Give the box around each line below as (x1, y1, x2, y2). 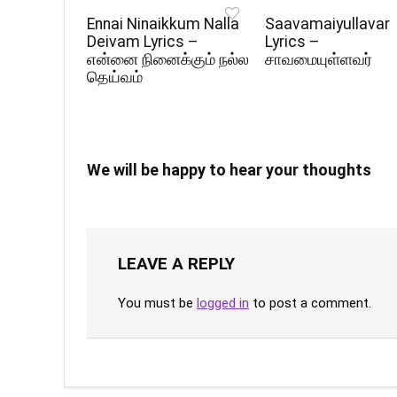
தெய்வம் (87, 68, 144, 87)
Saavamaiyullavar (265, 15, 391, 34)
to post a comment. (249, 295, 371, 312)
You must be (118, 295, 197, 312)
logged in (197, 295, 249, 312)
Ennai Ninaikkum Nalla (87, 15, 240, 34)
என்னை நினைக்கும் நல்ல (87, 51, 250, 69)
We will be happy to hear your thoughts (87, 160, 371, 180)
